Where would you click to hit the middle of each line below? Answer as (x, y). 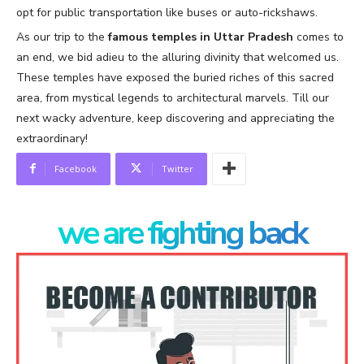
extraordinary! (52, 138)
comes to (318, 37)
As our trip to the (62, 37)
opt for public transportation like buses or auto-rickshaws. (167, 12)
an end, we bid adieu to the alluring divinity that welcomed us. (178, 57)
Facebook (76, 168)
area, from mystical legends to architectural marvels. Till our (173, 97)
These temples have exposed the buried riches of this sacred (175, 77)
